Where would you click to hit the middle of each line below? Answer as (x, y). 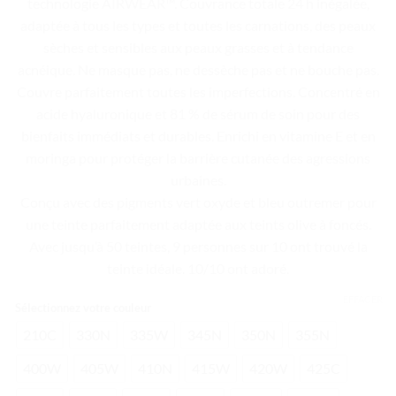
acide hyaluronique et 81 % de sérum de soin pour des (198, 114)
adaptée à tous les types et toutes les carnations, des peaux (198, 25)
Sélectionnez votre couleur (83, 307)
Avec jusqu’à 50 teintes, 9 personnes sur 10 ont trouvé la (198, 246)
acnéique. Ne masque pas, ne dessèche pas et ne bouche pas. (198, 69)
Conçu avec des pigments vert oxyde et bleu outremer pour (198, 202)
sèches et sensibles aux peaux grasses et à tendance (198, 47)
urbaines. (198, 180)
